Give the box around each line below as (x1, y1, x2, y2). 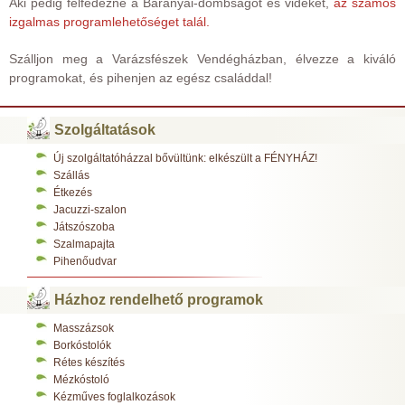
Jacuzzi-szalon (53, 202, 127, 216)
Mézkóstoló (53, 372, 109, 386)
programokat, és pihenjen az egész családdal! (9, 70, 272, 85)
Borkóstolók (53, 338, 111, 352)
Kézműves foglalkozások (53, 390, 175, 403)
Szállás (53, 168, 89, 182)
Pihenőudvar (53, 254, 117, 268)
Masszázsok (53, 321, 114, 334)
